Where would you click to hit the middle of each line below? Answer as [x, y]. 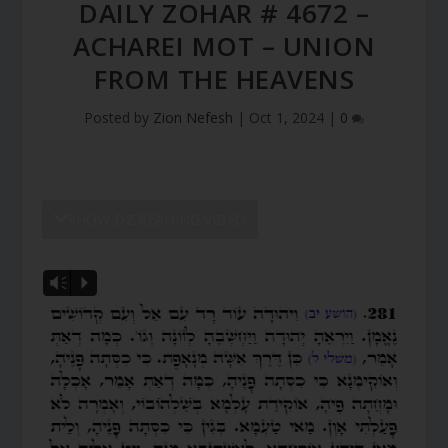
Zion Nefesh [193, 117]
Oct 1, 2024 [286, 117]
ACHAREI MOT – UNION [224, 45]
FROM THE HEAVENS [224, 78]
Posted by [118, 117]
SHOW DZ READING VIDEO [157, 219]
